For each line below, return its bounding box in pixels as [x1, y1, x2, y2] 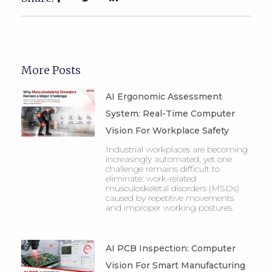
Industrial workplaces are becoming [105, 144, 248, 155]
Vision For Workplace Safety [105, 125, 229, 137]
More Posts [21, 63, 81, 78]
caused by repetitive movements [105, 192, 234, 204]
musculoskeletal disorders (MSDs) [105, 183, 239, 194]
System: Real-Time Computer [105, 108, 235, 120]
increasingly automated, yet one [105, 154, 232, 165]
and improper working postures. [105, 202, 234, 214]
